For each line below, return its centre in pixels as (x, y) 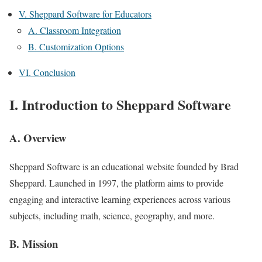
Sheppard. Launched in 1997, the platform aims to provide (116, 182)
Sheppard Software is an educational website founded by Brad (124, 166)
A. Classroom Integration (75, 30)
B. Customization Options (76, 46)
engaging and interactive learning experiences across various (120, 199)
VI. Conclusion (47, 72)
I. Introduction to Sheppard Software (120, 104)
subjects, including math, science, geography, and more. (112, 215)
